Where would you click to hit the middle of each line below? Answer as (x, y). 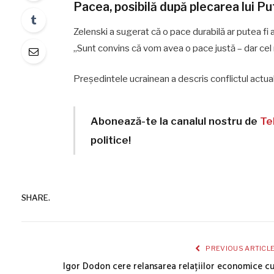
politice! (111, 140)
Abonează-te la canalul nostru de (176, 121)
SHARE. (36, 198)
